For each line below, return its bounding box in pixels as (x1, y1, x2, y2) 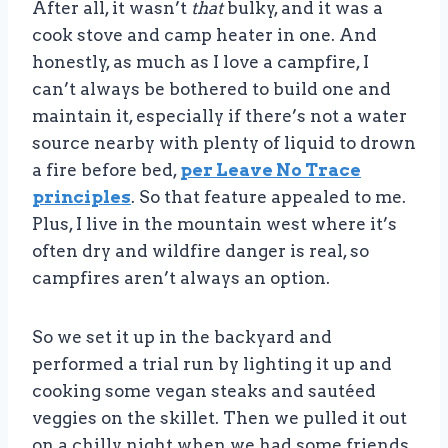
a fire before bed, (32, 160, 180, 181)
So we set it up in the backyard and (32, 327, 332, 348)
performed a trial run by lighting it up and (32, 354, 392, 375)
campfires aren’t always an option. (32, 268, 330, 289)
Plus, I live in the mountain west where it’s (32, 214, 397, 235)
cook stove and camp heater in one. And (32, 25, 377, 46)
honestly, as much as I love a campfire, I (32, 52, 369, 73)
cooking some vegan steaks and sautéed (32, 381, 376, 402)
